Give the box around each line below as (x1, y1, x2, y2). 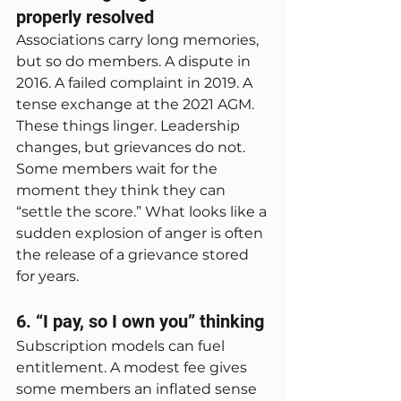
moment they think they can (16, 182, 229, 199)
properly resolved (16, 6, 154, 28)
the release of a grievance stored (16, 246, 252, 263)
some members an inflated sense (16, 380, 260, 397)
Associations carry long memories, (16, 31, 262, 48)
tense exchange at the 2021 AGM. (16, 96, 258, 113)
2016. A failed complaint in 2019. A (16, 74, 256, 91)
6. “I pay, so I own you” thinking (16, 311, 264, 332)
